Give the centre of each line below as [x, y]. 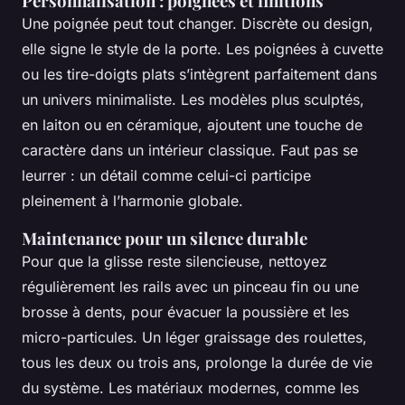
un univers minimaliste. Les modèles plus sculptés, [193, 99]
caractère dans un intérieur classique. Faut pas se [190, 150]
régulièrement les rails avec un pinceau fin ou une [190, 286]
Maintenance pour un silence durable [165, 238]
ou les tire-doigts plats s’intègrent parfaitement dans [199, 74]
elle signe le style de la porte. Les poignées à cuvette [202, 48]
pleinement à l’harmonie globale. [132, 200]
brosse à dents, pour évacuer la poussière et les [185, 311]
